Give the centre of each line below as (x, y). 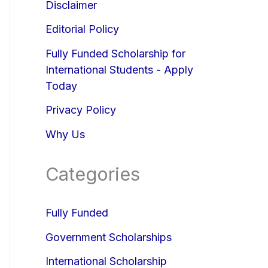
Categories (93, 174)
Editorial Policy (82, 29)
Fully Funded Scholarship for (115, 53)
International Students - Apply (119, 69)
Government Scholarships (109, 237)
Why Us (65, 134)
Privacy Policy (81, 110)
